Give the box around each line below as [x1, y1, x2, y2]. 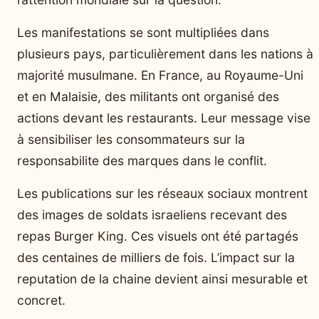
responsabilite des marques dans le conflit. [17, 152, 267, 168]
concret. [17, 292, 66, 308]
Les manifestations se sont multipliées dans [17, 24, 269, 40]
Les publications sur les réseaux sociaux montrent [17, 185, 308, 201]
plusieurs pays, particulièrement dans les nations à [17, 46, 313, 61]
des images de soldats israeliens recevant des [17, 206, 287, 222]
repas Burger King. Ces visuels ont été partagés [17, 228, 298, 244]
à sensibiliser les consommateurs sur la [17, 131, 245, 147]
